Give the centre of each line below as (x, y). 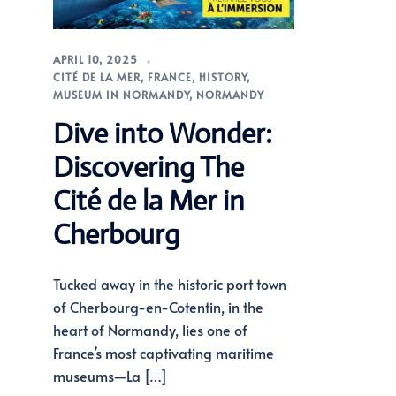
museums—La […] (110, 376)
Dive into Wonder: (162, 134)
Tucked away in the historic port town (169, 284)
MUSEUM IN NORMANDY (121, 95)
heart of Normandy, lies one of (150, 330)
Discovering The (148, 168)
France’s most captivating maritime (163, 353)
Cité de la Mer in (148, 201)
